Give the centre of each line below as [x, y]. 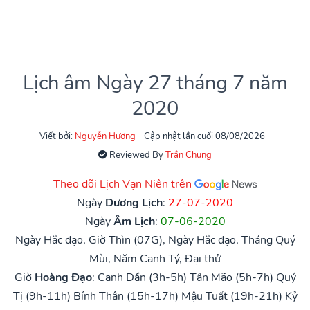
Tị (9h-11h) [42, 296]
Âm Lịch [134, 221]
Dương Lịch [134, 202]
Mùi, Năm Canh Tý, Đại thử [155, 258]
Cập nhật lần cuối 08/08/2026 [204, 136]
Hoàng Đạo [63, 277]
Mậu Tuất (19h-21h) [231, 296]
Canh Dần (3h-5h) [142, 277]
